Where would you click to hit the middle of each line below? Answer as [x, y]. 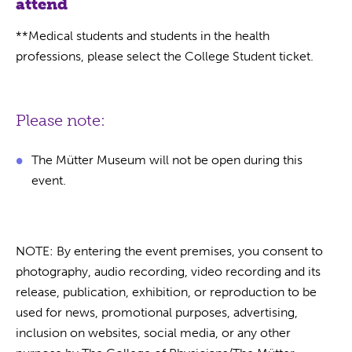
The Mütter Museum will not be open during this [167, 159]
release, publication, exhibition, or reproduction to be [166, 291]
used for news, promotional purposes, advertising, [157, 312]
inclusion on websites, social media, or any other [153, 332]
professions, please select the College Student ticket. [166, 56]
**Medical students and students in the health [143, 35]
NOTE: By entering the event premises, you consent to [169, 251]
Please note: [60, 120]
